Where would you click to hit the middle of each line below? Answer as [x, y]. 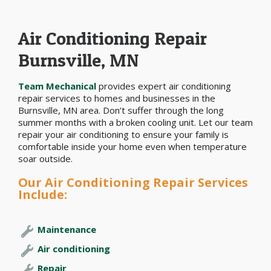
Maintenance [67, 229]
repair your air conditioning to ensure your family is [123, 134]
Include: [43, 194]
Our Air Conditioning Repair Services [133, 182]
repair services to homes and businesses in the [117, 98]
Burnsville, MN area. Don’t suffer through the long [121, 110]
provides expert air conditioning [164, 86]
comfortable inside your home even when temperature [132, 146]
